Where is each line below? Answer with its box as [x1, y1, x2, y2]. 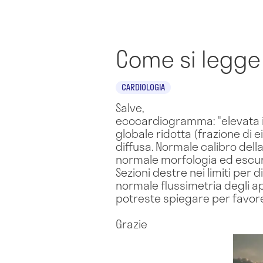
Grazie [116, 215, 147, 232]
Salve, [116, 99, 144, 116]
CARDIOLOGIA [122, 81, 165, 93]
